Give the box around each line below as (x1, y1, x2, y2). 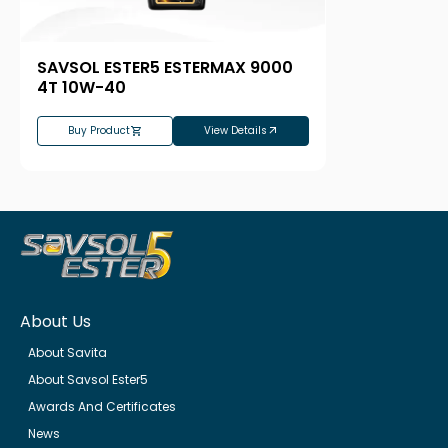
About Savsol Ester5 (28, 371, 148, 389)
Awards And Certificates (28, 398, 176, 416)
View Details (203, 122, 267, 138)
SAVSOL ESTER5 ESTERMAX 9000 (37, 55, 293, 79)
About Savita (28, 344, 107, 362)
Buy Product (68, 122, 130, 138)
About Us (20, 310, 91, 334)
